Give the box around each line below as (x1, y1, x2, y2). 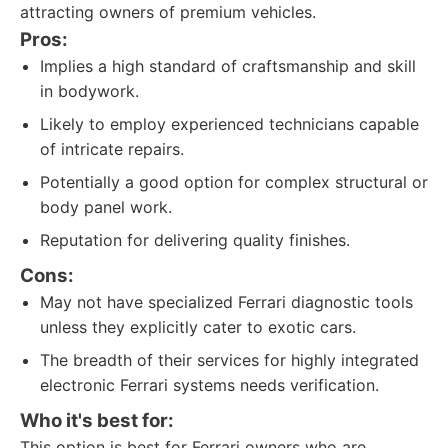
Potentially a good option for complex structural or (40, 172, 428, 192)
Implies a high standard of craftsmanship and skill (40, 56, 416, 76)
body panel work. (40, 197, 172, 217)
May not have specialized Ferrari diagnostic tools (40, 292, 413, 312)
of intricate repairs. (40, 139, 184, 159)
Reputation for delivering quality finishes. (40, 230, 350, 250)
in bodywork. (40, 81, 139, 101)
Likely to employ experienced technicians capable (40, 114, 419, 134)
